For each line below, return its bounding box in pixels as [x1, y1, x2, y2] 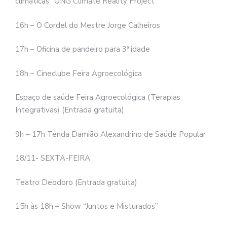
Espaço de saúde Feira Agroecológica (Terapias [15, 92, 180, 103]
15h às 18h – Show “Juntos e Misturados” [15, 201, 158, 212]
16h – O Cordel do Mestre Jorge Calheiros [15, 20, 160, 30]
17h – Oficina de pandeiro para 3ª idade [15, 44, 150, 55]
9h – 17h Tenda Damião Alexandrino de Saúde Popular [15, 129, 206, 139]
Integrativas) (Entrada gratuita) [15, 105, 124, 116]
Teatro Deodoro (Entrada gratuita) [15, 177, 137, 187]
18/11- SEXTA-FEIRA [15, 153, 90, 164]
